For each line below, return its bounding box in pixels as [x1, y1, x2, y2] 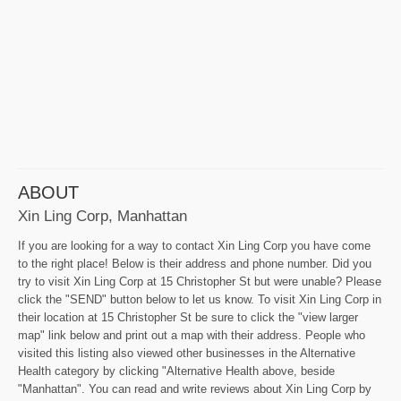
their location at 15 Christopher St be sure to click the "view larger [18, 311, 358, 325]
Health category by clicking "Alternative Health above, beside [18, 364, 335, 379]
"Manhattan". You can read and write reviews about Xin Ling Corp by [18, 382, 371, 397]
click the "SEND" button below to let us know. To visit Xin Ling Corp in [18, 293, 381, 307]
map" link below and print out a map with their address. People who [18, 328, 365, 343]
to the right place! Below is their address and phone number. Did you [18, 257, 371, 271]
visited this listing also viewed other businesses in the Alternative [18, 346, 355, 361]
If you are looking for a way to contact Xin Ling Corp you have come [18, 239, 371, 253]
